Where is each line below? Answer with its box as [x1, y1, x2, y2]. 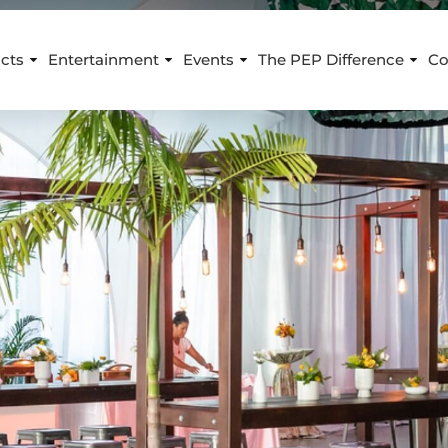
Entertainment [48, 50, 160, 69]
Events [183, 50, 235, 69]
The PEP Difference [258, 50, 405, 69]
